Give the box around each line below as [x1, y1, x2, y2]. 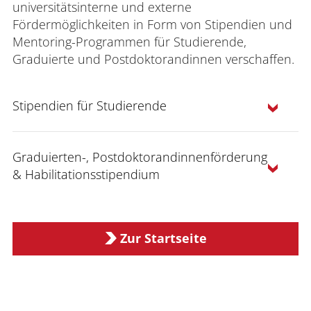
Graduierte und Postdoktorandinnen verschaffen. [12, 51, 294, 67]
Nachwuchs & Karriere [25, 224, 152, 240]
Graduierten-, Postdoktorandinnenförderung [12, 149, 267, 165]
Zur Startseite [119, 230, 207, 247]
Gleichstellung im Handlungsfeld [98, 206, 283, 223]
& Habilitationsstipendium [12, 166, 160, 183]
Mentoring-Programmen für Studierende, [12, 33, 246, 50]
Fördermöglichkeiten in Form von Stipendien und [12, 16, 292, 33]
